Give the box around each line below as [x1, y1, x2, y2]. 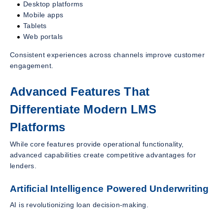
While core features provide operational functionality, [10, 140, 184, 148]
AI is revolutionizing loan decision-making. [10, 201, 149, 209]
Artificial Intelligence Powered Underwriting [10, 183, 209, 194]
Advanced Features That [10, 84, 150, 98]
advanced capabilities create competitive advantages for [10, 150, 196, 159]
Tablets [23, 21, 47, 30]
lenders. [10, 161, 37, 170]
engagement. [10, 61, 54, 70]
